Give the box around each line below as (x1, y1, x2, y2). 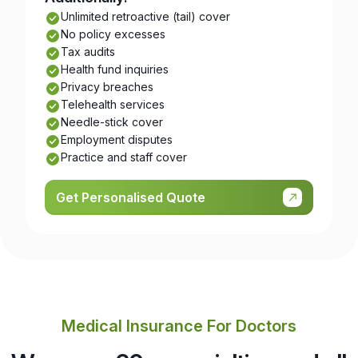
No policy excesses (61, 27, 165, 42)
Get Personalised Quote (56, 189, 205, 206)
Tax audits (61, 45, 115, 59)
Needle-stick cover (61, 115, 163, 129)
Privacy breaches (61, 80, 153, 94)
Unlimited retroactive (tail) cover (61, 10, 230, 24)
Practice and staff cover (61, 150, 187, 165)
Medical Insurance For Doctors (62, 316, 296, 336)
